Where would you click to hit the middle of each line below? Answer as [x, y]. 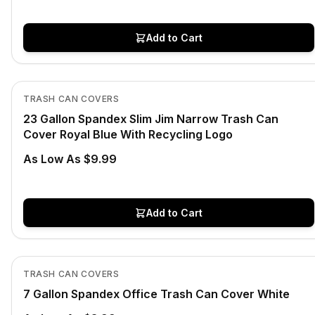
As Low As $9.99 [70, 159]
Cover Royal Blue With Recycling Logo [128, 134]
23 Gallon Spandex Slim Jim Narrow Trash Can [151, 119]
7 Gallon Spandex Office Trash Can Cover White [156, 294]
